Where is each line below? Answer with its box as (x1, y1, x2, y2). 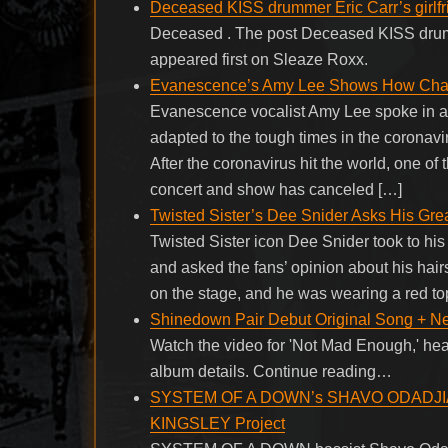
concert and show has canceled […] (150, 180, 403, 198)
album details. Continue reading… (150, 362, 393, 380)
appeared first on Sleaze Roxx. (150, 50, 369, 68)
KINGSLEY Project (150, 414, 286, 432)
